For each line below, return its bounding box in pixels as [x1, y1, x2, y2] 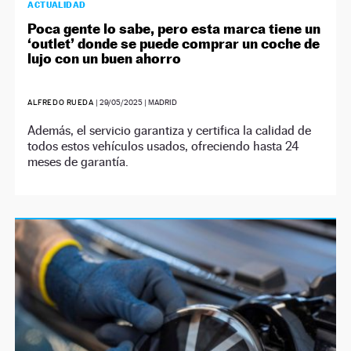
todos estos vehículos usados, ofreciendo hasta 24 [27, 138, 300, 154]
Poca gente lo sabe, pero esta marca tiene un [27, 20, 321, 37]
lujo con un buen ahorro [27, 49, 182, 67]
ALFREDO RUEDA [27, 97, 96, 107]
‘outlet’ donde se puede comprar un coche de [27, 34, 320, 52]
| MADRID [143, 97, 178, 107]
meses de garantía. [27, 154, 129, 169]
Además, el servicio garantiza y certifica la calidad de [27, 122, 312, 138]
